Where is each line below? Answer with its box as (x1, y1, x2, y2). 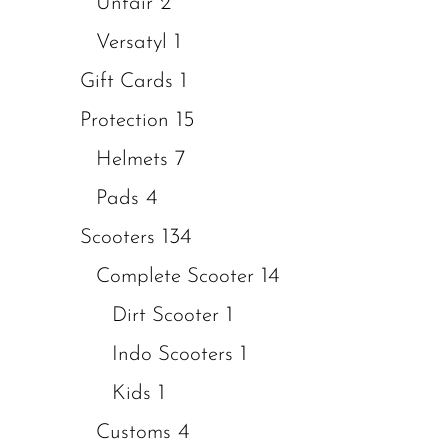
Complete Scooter (96, 266, 254, 287)
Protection (80, 110, 169, 131)
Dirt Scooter (112, 305, 219, 326)
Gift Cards (80, 71, 173, 92)
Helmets (96, 149, 168, 170)
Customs (96, 422, 171, 443)
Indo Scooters (112, 344, 233, 365)
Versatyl (96, 32, 167, 53)
